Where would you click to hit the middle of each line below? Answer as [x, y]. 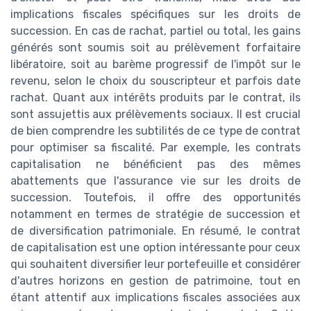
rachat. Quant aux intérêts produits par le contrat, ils [155, 98]
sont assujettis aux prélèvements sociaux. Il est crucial [155, 115]
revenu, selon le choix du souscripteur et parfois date [155, 81]
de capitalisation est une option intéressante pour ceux [155, 248]
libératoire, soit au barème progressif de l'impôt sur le [155, 65]
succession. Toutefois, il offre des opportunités [155, 198]
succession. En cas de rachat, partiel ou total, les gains [155, 31]
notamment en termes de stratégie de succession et [155, 215]
